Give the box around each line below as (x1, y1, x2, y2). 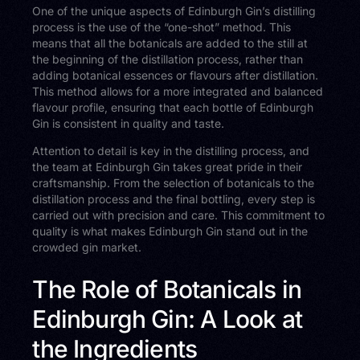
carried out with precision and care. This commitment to (32, 207, 325, 222)
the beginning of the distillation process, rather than (32, 51, 304, 66)
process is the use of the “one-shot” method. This (32, 19, 292, 34)
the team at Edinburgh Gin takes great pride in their (32, 159, 303, 174)
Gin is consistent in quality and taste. (32, 116, 225, 130)
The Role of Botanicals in (32, 275, 302, 305)
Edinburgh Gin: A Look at (32, 305, 302, 334)
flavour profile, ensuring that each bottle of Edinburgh (32, 100, 314, 114)
